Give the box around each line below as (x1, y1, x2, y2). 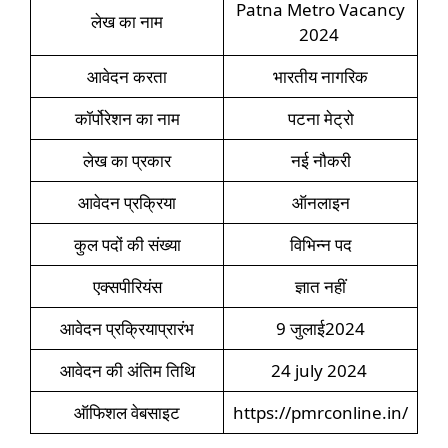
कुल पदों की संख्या (73, 233, 181, 257)
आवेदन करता (87, 65, 167, 89)
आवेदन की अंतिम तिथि (59, 359, 195, 383)
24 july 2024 (270, 359, 371, 383)
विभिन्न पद (289, 233, 352, 257)
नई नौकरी (290, 149, 351, 173)
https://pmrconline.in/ (233, 401, 408, 425)
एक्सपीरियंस (92, 275, 162, 299)
